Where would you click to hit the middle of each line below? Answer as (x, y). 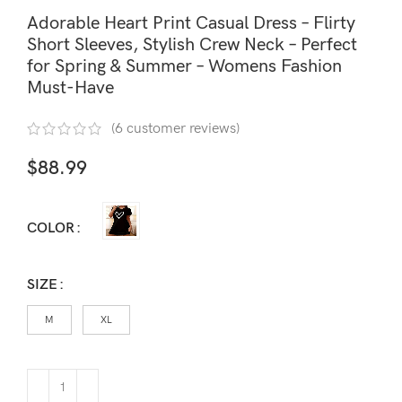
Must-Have (70, 88)
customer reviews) (181, 128)
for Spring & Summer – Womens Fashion (184, 67)
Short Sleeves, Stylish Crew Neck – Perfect (192, 45)
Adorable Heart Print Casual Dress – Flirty (191, 24)
